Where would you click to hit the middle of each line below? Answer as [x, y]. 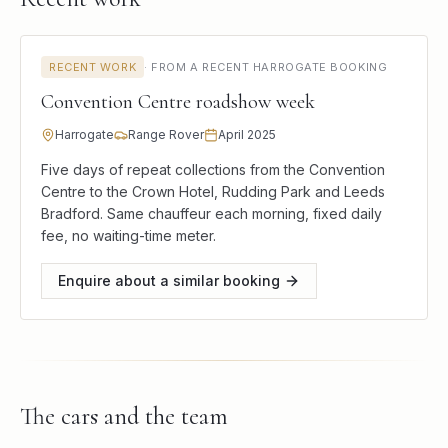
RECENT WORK [93, 66]
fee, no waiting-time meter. [128, 235]
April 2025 [247, 134]
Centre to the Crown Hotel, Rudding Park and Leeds [213, 191]
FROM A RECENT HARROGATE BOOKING [269, 66]
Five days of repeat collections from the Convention [213, 169]
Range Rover [166, 134]
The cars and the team [124, 416]
